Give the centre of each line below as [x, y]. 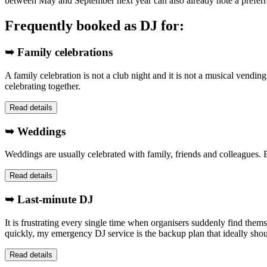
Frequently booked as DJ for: [94, 26]
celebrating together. [43, 86]
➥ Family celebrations [59, 52]
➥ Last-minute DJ [49, 199]
